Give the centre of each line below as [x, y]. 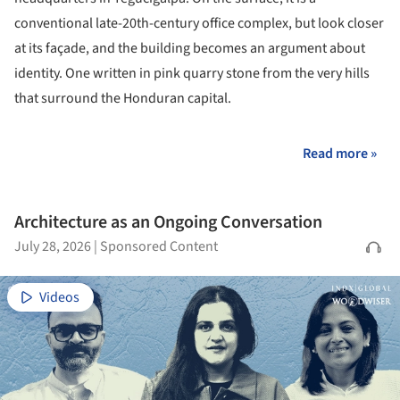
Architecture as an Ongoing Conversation [168, 222]
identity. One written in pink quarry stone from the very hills [192, 74]
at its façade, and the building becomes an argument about [190, 49]
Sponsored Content [159, 246]
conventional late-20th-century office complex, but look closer [199, 24]
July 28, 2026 [53, 246]
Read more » [340, 154]
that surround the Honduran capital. [123, 99]
